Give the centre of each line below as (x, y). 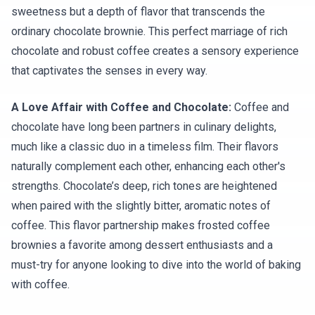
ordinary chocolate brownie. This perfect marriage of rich (149, 31)
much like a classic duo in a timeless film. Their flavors (145, 147)
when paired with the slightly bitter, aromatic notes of (141, 206)
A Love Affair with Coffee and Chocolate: (121, 107)
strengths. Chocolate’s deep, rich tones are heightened (144, 186)
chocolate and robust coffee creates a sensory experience (155, 51)
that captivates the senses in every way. (109, 71)
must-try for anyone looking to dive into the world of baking (156, 265)
